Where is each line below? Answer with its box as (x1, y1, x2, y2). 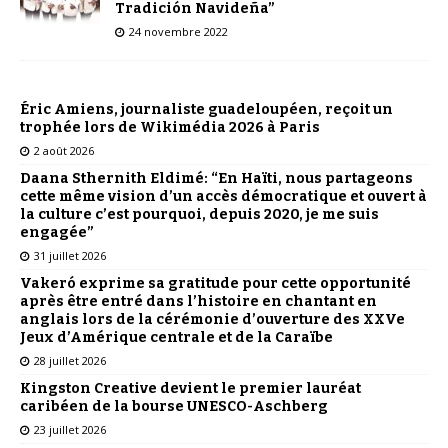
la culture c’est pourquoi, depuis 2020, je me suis (20, 205, 379, 223)
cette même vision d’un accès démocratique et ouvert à (20, 187, 427, 205)
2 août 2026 (34, 142, 94, 158)
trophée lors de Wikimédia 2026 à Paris (20, 118, 320, 136)
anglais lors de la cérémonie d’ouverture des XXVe (20, 310, 405, 328)
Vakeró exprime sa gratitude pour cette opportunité (20, 274, 411, 292)
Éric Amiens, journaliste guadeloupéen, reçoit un (20, 100, 393, 118)
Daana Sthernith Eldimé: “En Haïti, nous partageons (20, 169, 413, 187)
